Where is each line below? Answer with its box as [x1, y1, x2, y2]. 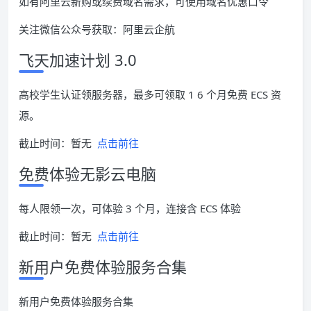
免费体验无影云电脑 [19, 163, 156, 185]
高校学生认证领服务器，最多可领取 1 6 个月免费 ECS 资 [19, 87, 281, 102]
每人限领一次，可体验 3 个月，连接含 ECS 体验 [19, 201, 241, 216]
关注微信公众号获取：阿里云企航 [19, 22, 175, 37]
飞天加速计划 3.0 [19, 49, 137, 71]
